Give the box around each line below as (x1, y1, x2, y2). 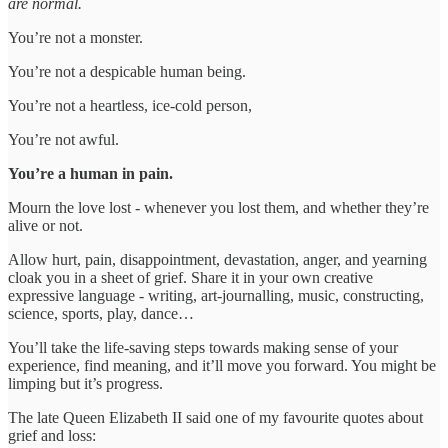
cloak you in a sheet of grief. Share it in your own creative (8, 269, 373, 287)
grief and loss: (8, 427, 96, 445)
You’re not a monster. (8, 29, 143, 47)
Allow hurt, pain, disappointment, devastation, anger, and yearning (8, 251, 427, 269)
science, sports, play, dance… (8, 305, 194, 323)
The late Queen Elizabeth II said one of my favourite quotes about (8, 409, 423, 427)
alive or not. (8, 217, 83, 235)
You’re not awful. (8, 131, 119, 149)
